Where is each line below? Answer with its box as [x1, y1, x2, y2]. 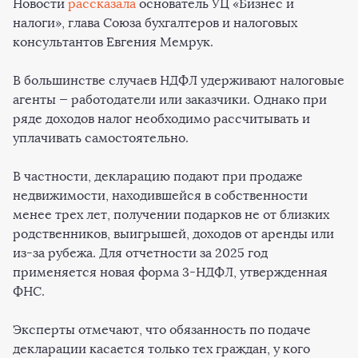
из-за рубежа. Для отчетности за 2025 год [13, 245, 268, 261]
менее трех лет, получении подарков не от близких [13, 207, 329, 222]
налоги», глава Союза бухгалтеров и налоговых [13, 15, 297, 30]
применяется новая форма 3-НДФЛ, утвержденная [13, 265, 328, 280]
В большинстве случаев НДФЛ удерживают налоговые [13, 73, 344, 88]
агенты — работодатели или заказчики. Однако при [13, 92, 327, 107]
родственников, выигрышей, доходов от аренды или [13, 226, 334, 241]
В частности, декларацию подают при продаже [13, 169, 303, 184]
